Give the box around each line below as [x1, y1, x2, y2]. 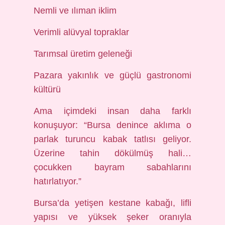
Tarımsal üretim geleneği [34, 49, 133, 59]
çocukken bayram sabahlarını [34, 162, 191, 172]
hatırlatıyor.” [34, 176, 82, 186]
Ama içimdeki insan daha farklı [34, 106, 191, 116]
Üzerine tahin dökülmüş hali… [34, 148, 191, 158]
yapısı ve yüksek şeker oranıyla [34, 212, 191, 222]
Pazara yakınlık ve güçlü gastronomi [34, 70, 191, 80]
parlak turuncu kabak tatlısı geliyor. [34, 134, 191, 144]
